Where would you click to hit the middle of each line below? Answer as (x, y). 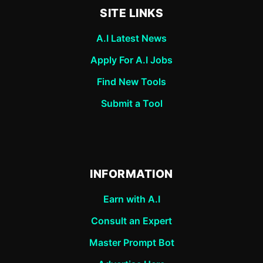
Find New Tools (131, 81)
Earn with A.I (131, 199)
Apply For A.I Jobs (131, 60)
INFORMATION (131, 173)
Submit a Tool (131, 103)
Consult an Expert (131, 220)
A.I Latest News (131, 38)
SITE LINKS (131, 13)
